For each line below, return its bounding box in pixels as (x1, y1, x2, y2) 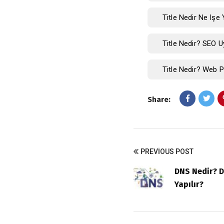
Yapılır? (174, 179, 203, 189)
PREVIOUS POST (140, 147, 193, 156)
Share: (147, 95, 170, 104)
